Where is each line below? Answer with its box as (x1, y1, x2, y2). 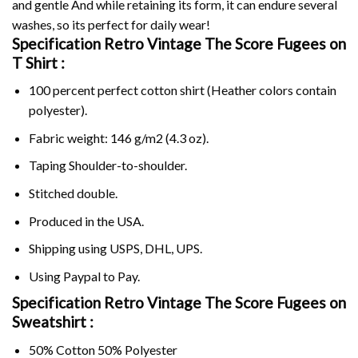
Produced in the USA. (28, 213, 144, 229)
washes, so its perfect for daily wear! (12, 16, 210, 32)
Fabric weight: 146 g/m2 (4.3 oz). (28, 129, 209, 145)
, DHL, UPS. (139, 241, 202, 257)
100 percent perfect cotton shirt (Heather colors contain (28, 82, 336, 98)
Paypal (62, 268, 101, 284)
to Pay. (100, 268, 140, 284)
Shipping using (28, 241, 109, 257)
